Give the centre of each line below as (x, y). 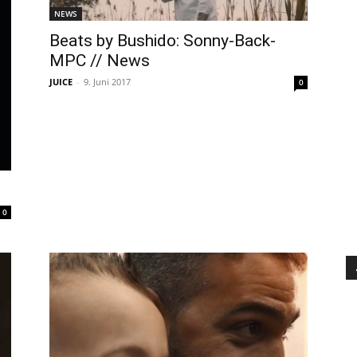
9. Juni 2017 (107, 82)
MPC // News (100, 61)
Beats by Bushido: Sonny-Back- (163, 41)
